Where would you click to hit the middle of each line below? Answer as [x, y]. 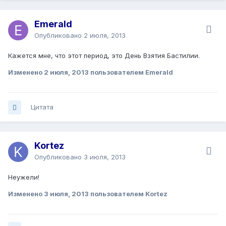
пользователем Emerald [131, 72]
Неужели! [24, 177]
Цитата [42, 107]
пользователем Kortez [128, 194]
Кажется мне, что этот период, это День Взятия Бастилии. [104, 56]
